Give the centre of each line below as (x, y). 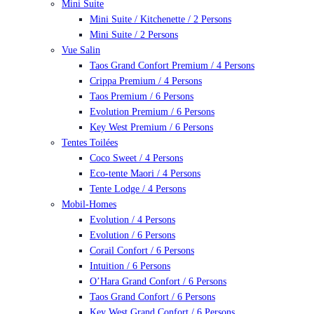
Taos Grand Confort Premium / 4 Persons (172, 66)
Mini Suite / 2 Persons (134, 35)
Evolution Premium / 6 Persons (152, 112)
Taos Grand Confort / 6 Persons (152, 297)
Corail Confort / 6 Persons (142, 251)
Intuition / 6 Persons (130, 266)
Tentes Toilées (90, 143)
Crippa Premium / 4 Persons (146, 81)
